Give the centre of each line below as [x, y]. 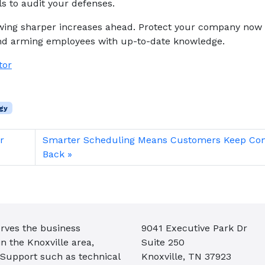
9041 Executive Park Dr [194, 228]
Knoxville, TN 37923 [186, 256]
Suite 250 [163, 242]
